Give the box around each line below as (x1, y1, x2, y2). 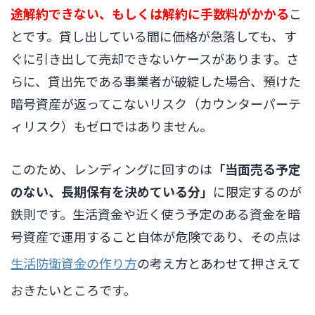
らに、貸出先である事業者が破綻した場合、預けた (11, 71, 301, 90)
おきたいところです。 (11, 280, 136, 299)
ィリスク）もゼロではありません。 (11, 116, 212, 135)
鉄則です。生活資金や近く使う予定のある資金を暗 (11, 204, 300, 223)
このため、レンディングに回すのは (11, 159, 212, 178)
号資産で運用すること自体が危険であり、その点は (11, 226, 301, 245)
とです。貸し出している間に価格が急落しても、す (11, 26, 297, 45)
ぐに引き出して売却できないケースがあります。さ (11, 49, 299, 67)
